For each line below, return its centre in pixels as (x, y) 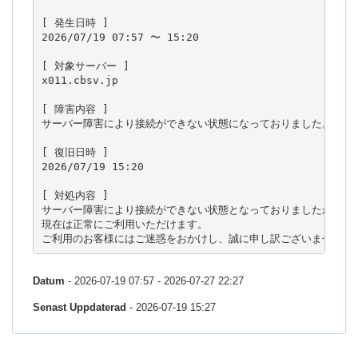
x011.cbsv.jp (80, 80)
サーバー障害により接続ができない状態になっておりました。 (187, 123)
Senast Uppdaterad (80, 308)
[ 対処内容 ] (75, 195)
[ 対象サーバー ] (85, 66)
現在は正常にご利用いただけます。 (124, 224)
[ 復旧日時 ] (75, 152)
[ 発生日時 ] (75, 22)
